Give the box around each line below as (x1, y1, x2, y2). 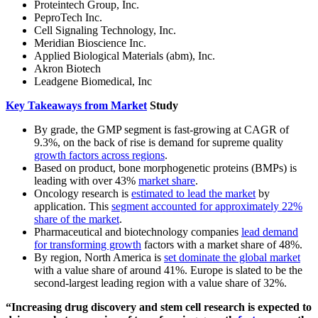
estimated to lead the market (131, 187, 256, 200)
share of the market (34, 213, 119, 226)
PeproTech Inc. (34, 11, 102, 24)
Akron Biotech (34, 62, 101, 75)
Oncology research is (34, 187, 131, 200)
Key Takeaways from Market (6, 99, 147, 112)
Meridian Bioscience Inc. (34, 37, 146, 50)
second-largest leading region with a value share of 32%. (34, 277, 287, 290)
